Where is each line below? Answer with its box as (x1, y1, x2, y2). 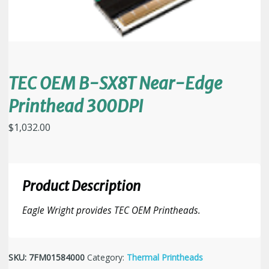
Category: (87, 252, 127, 264)
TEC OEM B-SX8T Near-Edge (8, 72, 222, 94)
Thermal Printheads (127, 252, 203, 264)
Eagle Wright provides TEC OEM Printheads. (22, 204, 201, 217)
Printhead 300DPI (8, 95, 143, 117)
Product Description (22, 177, 141, 195)
